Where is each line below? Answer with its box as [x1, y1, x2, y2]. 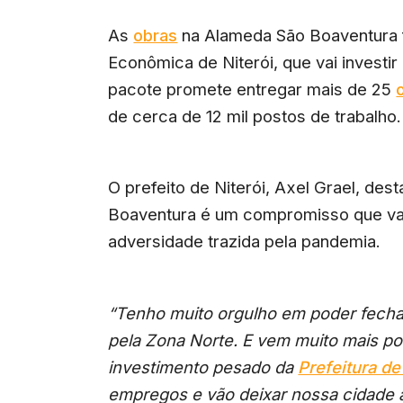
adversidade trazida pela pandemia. [108, 231, 381, 252]
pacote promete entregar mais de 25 [108, 78, 397, 99]
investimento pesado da [108, 356, 299, 377]
